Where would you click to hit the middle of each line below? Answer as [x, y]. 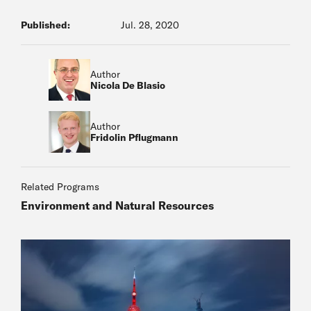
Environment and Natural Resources [117, 205]
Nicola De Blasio [128, 85]
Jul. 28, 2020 [150, 25]
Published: [45, 25]
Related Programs [60, 187]
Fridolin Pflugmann [134, 137]
